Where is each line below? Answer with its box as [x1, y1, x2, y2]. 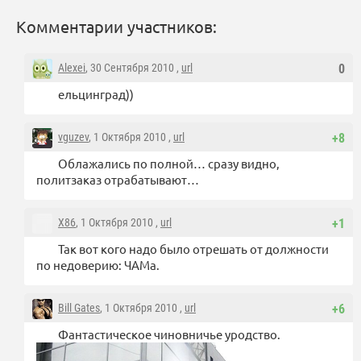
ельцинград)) [58, 86, 134, 102]
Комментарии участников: [16, 16, 217, 37]
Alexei [58, 61, 85, 75]
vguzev [58, 131, 89, 144]
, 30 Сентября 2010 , [85, 61, 181, 75]
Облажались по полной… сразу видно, [58, 156, 280, 172]
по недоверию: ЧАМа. [36, 257, 160, 273]
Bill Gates [58, 301, 100, 315]
